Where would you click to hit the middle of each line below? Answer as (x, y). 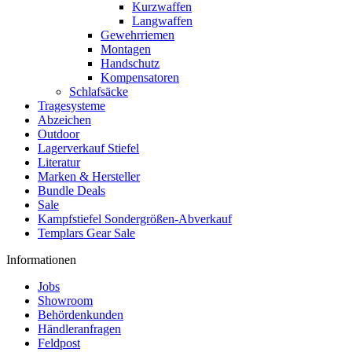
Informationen (41, 260)
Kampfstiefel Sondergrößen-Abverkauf (135, 219)
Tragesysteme (71, 106)
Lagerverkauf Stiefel (88, 148)
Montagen (126, 49)
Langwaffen (162, 21)
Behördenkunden (81, 315)
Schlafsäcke (99, 92)
